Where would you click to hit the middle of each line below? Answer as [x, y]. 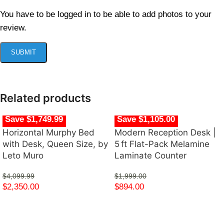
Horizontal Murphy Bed [48, 133]
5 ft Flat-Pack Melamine [162, 144]
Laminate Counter [150, 156]
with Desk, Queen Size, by [55, 144]
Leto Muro [23, 156]
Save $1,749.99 [34, 119]
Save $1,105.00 [146, 119]
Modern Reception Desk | [165, 133]
